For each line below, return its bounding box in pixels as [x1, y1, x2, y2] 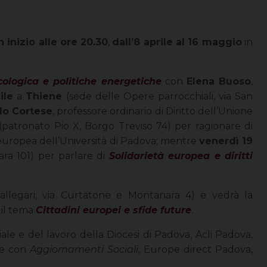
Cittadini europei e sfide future [36, 204, 191, 216]
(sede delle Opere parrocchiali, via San [66, 90, 253, 102]
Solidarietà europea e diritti [108, 150, 253, 162]
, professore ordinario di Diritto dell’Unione [52, 105, 253, 117]
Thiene [26, 90, 66, 102]
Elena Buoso [186, 75, 252, 87]
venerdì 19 [198, 135, 253, 147]
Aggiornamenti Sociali [29, 243, 138, 255]
